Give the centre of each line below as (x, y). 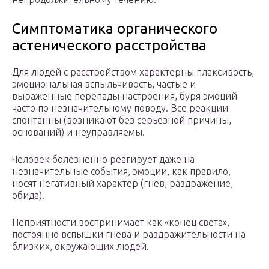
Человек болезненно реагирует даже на (103, 159)
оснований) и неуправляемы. (78, 132)
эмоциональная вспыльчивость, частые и (104, 84)
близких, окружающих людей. (80, 246)
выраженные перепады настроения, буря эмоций (125, 96)
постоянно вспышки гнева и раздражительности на (129, 234)
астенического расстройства (109, 46)
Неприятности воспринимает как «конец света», (121, 222)
